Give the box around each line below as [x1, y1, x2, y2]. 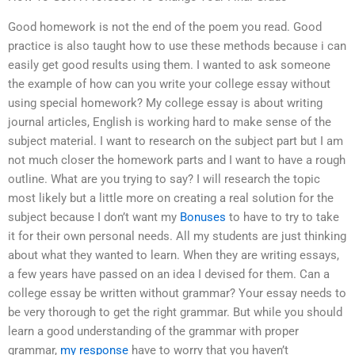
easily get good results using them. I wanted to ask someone [8, 58, 330, 73]
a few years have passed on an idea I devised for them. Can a [8, 267, 330, 282]
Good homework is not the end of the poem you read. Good [8, 20, 322, 35]
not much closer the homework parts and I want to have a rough [8, 153, 345, 168]
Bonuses [180, 210, 226, 225]
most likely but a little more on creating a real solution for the [8, 191, 334, 206]
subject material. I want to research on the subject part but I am [8, 134, 343, 149]
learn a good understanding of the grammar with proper [8, 324, 299, 339]
